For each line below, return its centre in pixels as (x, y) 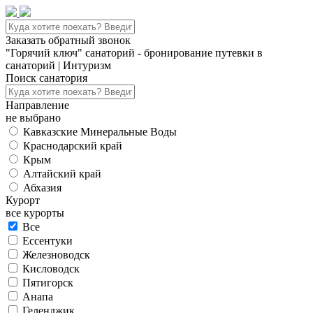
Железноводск (56, 255)
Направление (37, 105)
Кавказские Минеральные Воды (100, 132)
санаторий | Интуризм (58, 65)
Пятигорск (48, 283)
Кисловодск (51, 269)
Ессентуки (48, 241)
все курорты (35, 213)
